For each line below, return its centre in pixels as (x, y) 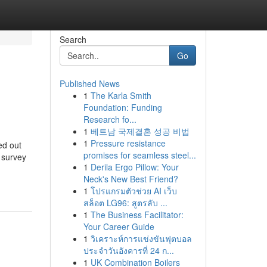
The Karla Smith (121, 95)
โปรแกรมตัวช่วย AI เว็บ (133, 191)
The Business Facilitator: (137, 215)
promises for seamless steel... (139, 155)
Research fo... (110, 119)
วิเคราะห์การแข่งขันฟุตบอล (141, 238)
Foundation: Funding (122, 107)
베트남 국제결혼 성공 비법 (140, 131)
